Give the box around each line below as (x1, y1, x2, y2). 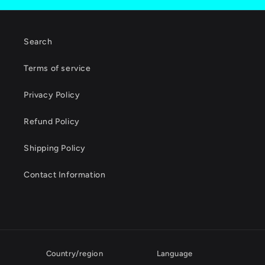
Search (24, 37, 53, 47)
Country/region (46, 249, 104, 258)
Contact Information (24, 170, 106, 180)
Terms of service (24, 63, 91, 74)
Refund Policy (24, 117, 80, 127)
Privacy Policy (24, 90, 80, 101)
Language (156, 249, 193, 258)
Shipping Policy (24, 143, 86, 154)
